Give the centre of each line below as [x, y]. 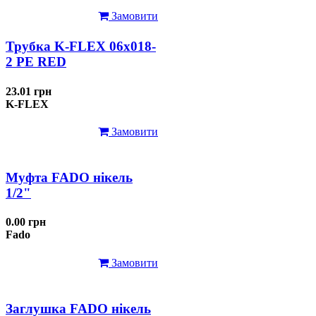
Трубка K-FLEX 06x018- [81, 47]
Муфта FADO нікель [69, 178]
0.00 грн [26, 222]
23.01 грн [29, 91]
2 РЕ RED [36, 62]
